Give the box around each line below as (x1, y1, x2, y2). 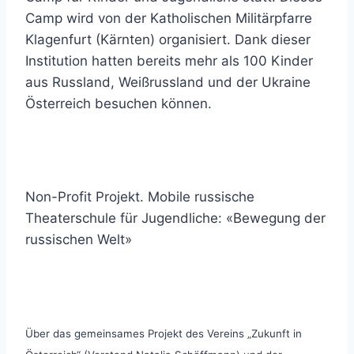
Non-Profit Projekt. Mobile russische (25, 189, 254, 205)
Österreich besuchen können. (25, 96, 212, 111)
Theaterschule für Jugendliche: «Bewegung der (25, 210, 326, 226)
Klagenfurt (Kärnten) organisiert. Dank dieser (25, 32, 311, 47)
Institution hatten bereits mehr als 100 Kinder (25, 53, 313, 69)
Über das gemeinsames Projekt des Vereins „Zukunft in (25, 327, 302, 340)
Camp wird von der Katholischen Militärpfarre (25, 10, 312, 26)
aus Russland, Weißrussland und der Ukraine (25, 74, 311, 90)
